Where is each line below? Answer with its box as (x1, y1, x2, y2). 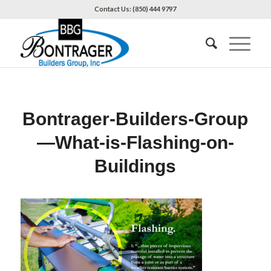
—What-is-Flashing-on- (36, 132, 234, 152)
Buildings (94, 156, 177, 176)
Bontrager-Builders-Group (22, 109, 249, 129)
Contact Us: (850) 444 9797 (94, 5, 177, 13)
